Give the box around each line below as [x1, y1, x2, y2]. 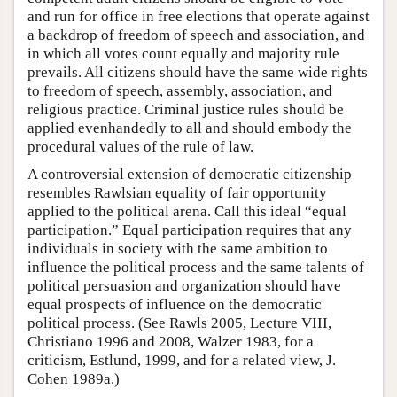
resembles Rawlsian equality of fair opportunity [27, 183, 327, 201]
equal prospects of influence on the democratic [27, 295, 322, 313]
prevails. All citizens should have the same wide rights [27, 63, 368, 81]
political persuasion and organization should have [27, 276, 341, 294]
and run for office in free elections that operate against [27, 7, 370, 25]
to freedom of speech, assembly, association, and [27, 82, 332, 99]
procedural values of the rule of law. [27, 137, 253, 155]
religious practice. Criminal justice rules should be [27, 100, 344, 118]
